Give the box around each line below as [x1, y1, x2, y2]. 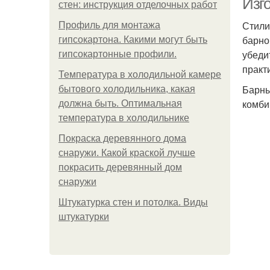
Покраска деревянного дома [58, 133, 186, 143]
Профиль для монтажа [58, 20, 160, 30]
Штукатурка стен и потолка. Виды [58, 197, 208, 207]
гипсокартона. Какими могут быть [58, 34, 207, 45]
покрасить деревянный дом [58, 162, 182, 172]
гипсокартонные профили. [58, 49, 177, 59]
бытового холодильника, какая [58, 84, 195, 94]
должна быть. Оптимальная [58, 98, 182, 108]
